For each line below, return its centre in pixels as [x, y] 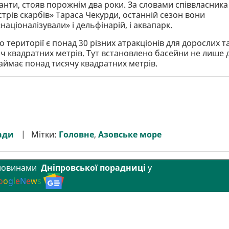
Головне [76, 135]
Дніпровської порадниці [92, 167]
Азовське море [130, 135]
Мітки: [45, 135]
